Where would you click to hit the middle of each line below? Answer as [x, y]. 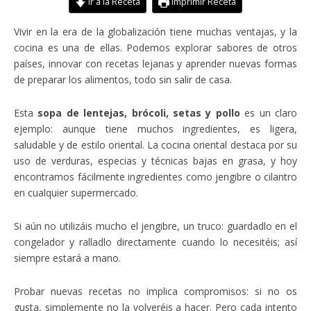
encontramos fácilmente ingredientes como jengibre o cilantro [155, 177]
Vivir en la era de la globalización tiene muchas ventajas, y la [155, 32]
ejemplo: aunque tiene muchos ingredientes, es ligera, [155, 129]
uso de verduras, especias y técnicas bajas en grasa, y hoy [155, 161]
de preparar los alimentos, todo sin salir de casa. [123, 80]
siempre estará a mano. [67, 258]
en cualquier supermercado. [76, 193]
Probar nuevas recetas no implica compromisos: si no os [155, 292]
